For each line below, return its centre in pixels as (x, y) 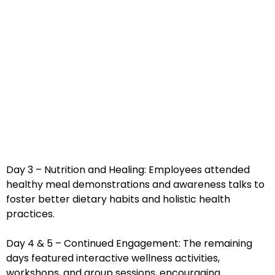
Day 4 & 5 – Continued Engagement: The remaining (129, 244)
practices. (30, 214)
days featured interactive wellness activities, (113, 258)
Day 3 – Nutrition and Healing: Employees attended (128, 170)
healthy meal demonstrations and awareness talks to (135, 185)
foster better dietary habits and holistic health (118, 199)
